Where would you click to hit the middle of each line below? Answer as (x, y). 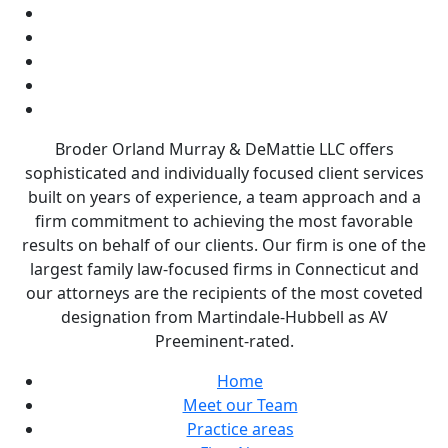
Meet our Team (240, 405)
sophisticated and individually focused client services (224, 173)
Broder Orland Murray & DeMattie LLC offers (224, 149)
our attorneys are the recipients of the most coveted (224, 293)
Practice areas (240, 429)
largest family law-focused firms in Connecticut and (224, 269)
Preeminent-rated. (224, 341)
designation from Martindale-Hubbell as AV (224, 317)
